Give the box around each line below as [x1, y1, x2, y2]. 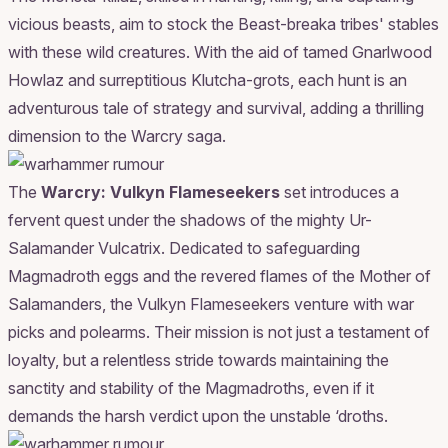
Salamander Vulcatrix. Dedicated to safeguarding [8, 237, 360, 258]
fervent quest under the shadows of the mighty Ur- [8, 209, 372, 230]
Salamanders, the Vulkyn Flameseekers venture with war [8, 293, 414, 314]
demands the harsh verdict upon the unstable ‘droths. [8, 405, 388, 426]
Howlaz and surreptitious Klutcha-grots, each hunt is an [8, 69, 407, 90]
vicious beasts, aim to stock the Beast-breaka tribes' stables [8, 13, 439, 34]
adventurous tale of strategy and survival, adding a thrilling [8, 97, 424, 118]
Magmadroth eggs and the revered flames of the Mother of [8, 265, 431, 286]
